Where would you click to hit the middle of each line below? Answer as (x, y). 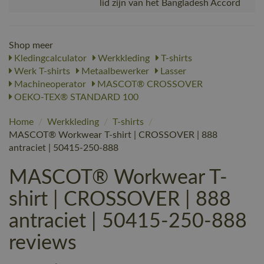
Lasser (172, 71)
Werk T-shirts (41, 71)
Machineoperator (49, 84)
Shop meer (31, 45)
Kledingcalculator (49, 58)
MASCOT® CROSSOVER (149, 84)
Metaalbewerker (114, 71)
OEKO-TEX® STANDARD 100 (75, 97)
